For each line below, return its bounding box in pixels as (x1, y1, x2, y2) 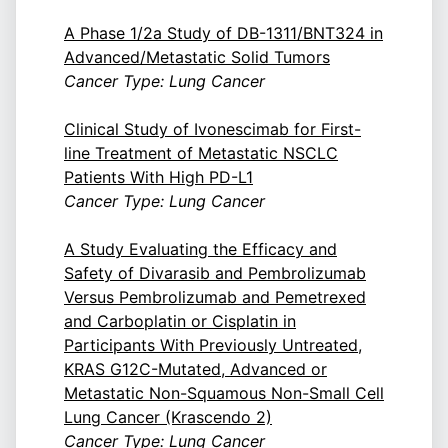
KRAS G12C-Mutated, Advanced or (64, 359, 327, 380)
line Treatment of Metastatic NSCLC (64, 143, 338, 164)
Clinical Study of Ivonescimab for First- (64, 119, 361, 140)
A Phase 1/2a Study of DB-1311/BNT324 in (64, 23, 383, 44)
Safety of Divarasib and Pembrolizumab (64, 263, 366, 284)
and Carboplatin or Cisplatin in (64, 311, 296, 332)
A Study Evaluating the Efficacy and (64, 239, 337, 260)
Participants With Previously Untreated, (64, 335, 362, 356)
